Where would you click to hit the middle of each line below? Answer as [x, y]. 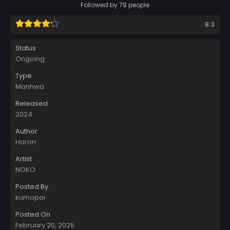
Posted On [33, 214]
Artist [24, 159]
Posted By [32, 186]
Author [26, 131]
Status [26, 48]
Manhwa [30, 86]
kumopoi [30, 197]
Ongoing [30, 59]
